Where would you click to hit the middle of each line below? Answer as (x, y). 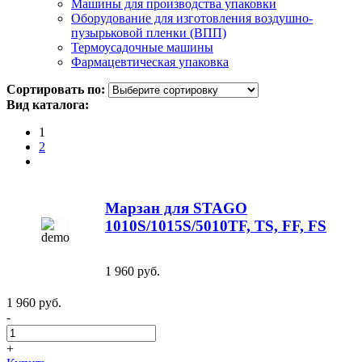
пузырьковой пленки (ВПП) (149, 32)
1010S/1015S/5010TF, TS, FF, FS (216, 225)
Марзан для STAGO (176, 208)
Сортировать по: (56, 89)
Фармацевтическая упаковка (150, 61)
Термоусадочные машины (142, 47)
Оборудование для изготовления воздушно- (192, 18)
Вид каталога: (48, 104)
